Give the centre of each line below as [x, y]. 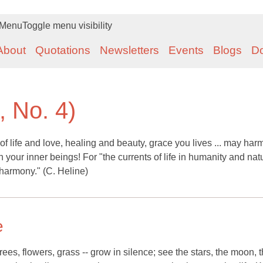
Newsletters [129, 50]
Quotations [63, 50]
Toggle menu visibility [67, 26]
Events [186, 50]
